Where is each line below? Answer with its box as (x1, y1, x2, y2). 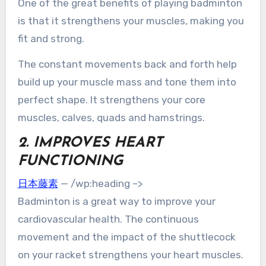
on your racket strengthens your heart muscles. (17, 249, 243, 261)
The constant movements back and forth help (17, 58, 237, 70)
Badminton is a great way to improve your (17, 195, 216, 207)
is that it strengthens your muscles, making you (17, 15, 244, 27)
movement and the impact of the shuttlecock (17, 231, 236, 243)
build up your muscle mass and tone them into (17, 75, 236, 88)
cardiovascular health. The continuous (17, 213, 199, 225)
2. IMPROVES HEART (17, 135, 163, 150)
